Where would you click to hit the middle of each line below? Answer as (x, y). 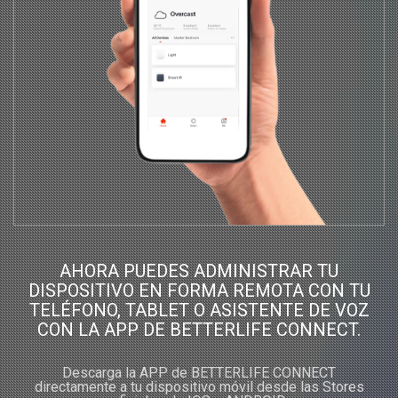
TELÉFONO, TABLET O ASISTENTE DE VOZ (199, 310)
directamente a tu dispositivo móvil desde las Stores (199, 387)
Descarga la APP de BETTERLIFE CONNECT (199, 373)
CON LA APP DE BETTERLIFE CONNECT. (199, 330)
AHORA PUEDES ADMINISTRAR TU (199, 271)
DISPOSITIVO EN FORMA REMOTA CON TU (199, 291)
